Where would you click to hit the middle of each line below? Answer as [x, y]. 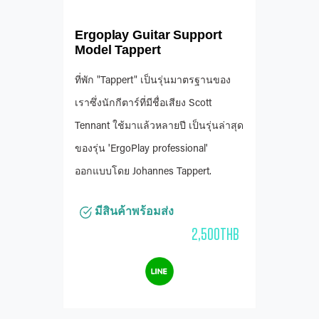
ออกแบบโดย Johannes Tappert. [143, 173]
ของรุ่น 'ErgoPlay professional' [141, 150]
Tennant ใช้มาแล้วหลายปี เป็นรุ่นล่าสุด [159, 127]
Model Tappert [118, 50]
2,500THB [215, 234]
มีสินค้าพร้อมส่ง [133, 211]
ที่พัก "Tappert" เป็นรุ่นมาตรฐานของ [153, 82]
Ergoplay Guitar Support [148, 35]
